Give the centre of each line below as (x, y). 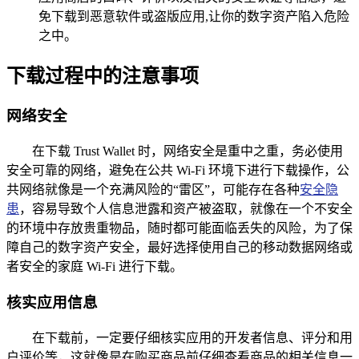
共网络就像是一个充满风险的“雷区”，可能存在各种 (153, 190)
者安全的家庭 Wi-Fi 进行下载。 (95, 267)
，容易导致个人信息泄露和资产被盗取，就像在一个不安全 (186, 209)
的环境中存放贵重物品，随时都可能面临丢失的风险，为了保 (179, 228)
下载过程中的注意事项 (103, 76)
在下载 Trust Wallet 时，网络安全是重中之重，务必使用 (188, 151)
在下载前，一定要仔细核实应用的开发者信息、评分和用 (192, 337)
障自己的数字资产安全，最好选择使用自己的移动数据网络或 (179, 248)
